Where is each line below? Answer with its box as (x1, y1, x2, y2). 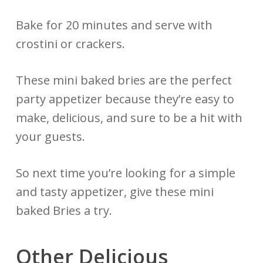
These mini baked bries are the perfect (15, 72, 232, 89)
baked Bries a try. (15, 203, 115, 219)
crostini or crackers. (15, 36, 125, 52)
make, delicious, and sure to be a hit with (15, 110, 242, 126)
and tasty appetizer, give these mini (15, 184, 214, 200)
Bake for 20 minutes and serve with (15, 17, 213, 33)
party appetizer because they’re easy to (15, 91, 234, 107)
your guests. (15, 129, 88, 145)
